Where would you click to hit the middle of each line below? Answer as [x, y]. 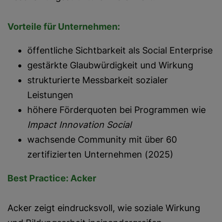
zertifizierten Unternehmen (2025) [100, 154]
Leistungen [50, 95]
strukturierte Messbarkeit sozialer [98, 80]
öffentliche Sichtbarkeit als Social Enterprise [120, 50]
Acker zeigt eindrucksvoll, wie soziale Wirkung [104, 208]
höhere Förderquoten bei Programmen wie [116, 110]
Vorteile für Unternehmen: [64, 27]
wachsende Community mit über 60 [102, 139]
